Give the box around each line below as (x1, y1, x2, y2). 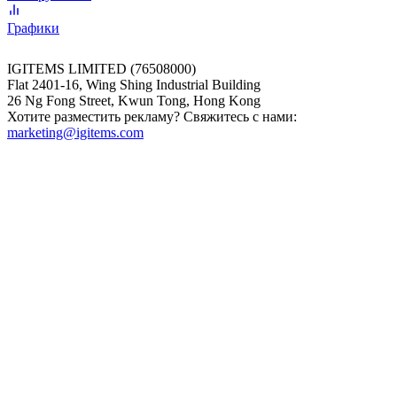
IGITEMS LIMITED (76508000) (7, 61, 196, 77)
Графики (7, 20, 59, 36)
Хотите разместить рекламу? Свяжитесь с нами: (7, 109, 297, 125)
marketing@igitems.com (7, 125, 144, 141)
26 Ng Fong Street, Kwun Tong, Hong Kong (7, 93, 261, 109)
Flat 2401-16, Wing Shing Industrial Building (7, 77, 261, 93)
